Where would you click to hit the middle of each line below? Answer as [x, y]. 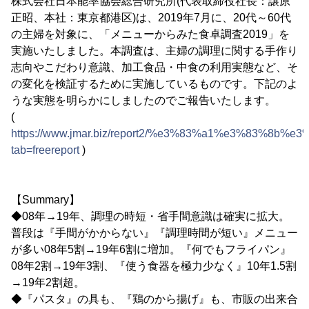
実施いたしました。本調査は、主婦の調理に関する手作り [154, 51]
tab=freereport [45, 150]
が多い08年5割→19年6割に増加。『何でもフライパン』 [151, 249]
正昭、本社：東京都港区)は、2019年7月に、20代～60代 [151, 18]
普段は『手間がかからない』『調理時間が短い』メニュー [154, 233]
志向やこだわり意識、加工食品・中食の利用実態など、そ [154, 67]
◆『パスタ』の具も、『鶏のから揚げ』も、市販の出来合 [154, 299]
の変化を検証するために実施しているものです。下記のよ [154, 84]
